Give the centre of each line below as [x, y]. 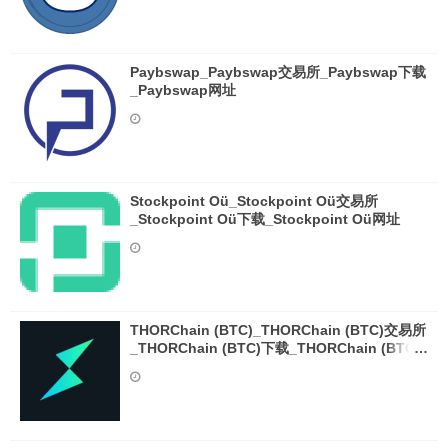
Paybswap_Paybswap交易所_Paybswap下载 [278, 72]
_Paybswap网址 [183, 90]
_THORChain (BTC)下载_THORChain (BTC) [275, 348]
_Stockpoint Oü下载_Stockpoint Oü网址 [265, 219]
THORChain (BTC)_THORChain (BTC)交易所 [278, 330]
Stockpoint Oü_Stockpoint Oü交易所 [254, 201]
